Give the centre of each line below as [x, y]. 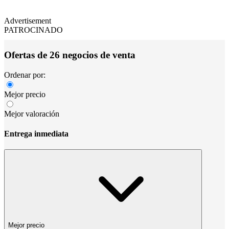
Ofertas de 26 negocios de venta [70, 55]
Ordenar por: [25, 75]
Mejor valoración [32, 113]
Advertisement [28, 21]
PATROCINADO [33, 30]
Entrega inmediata [36, 133]
